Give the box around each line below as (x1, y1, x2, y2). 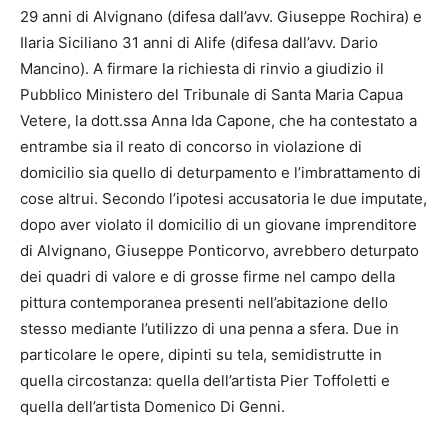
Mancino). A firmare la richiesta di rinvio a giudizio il (20, 58, 384, 78)
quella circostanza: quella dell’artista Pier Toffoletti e (20, 370, 390, 390)
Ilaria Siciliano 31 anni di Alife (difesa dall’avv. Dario (20, 32, 378, 52)
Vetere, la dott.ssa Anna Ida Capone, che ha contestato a (20, 110, 417, 130)
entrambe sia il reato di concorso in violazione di (20, 136, 362, 156)
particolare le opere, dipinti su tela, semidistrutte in (20, 344, 382, 364)
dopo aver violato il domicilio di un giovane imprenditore (20, 214, 417, 234)
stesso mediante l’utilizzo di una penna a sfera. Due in (20, 318, 399, 338)
